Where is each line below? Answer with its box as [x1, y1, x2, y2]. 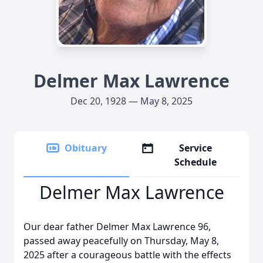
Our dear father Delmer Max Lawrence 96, [23, 220, 211, 233]
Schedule [174, 156, 217, 168]
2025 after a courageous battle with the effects [23, 248, 231, 261]
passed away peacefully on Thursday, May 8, [23, 234, 219, 247]
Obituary [65, 141, 107, 154]
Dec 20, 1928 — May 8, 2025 [70, 95, 193, 107]
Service [179, 141, 213, 154]
